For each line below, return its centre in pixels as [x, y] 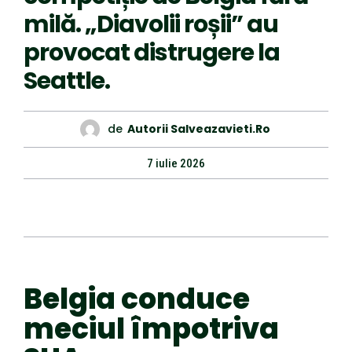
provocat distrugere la [152, 52]
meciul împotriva [151, 328]
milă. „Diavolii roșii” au [151, 24]
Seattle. [67, 81]
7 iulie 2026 [176, 163]
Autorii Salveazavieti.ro [198, 129]
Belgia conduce [137, 299]
